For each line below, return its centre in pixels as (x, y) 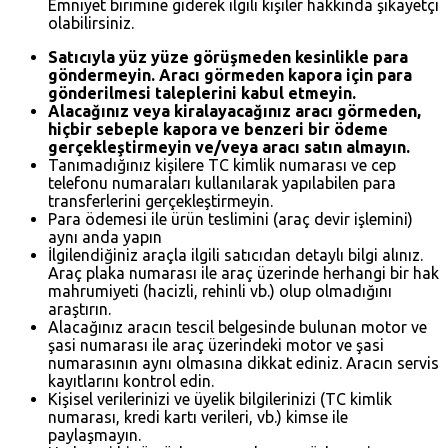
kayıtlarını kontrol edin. (131, 380)
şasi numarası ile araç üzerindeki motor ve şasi (216, 344)
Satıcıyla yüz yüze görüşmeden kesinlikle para (228, 56)
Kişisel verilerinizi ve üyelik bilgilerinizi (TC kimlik (220, 398)
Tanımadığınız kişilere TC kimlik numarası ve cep (222, 164)
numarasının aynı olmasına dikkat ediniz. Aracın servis (243, 362)
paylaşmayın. (94, 434)
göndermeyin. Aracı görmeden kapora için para (230, 74)
